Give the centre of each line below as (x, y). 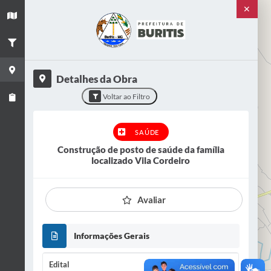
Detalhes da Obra (96, 79)
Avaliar (152, 200)
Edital (59, 264)
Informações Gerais (112, 236)
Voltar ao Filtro (127, 96)
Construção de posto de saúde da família (141, 149)
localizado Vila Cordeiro (141, 160)
